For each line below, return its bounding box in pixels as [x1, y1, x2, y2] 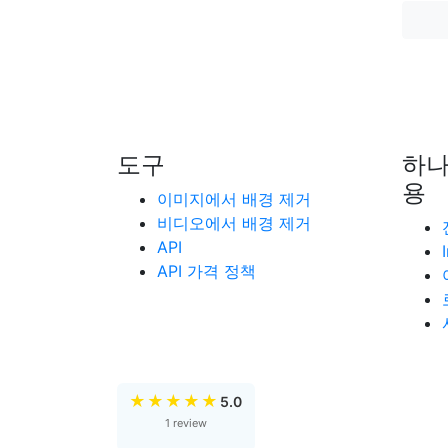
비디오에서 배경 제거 [157, 213, 311, 233]
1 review [165, 416, 207, 430]
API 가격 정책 [157, 261, 256, 281]
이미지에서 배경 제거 [157, 189, 311, 209]
